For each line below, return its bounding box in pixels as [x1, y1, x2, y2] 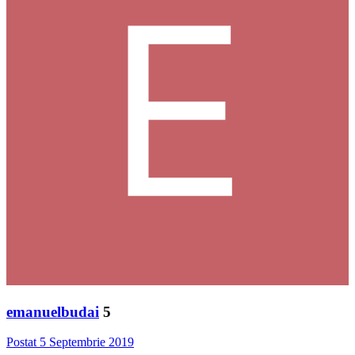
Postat [6, 335, 40, 349]
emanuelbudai [6, 303, 99, 320]
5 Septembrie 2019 [40, 335, 134, 349]
